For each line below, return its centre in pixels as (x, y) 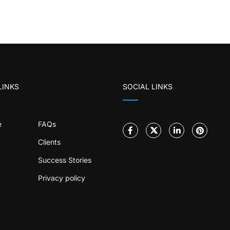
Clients (49, 142)
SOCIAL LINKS (148, 87)
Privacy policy (62, 178)
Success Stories (65, 160)
